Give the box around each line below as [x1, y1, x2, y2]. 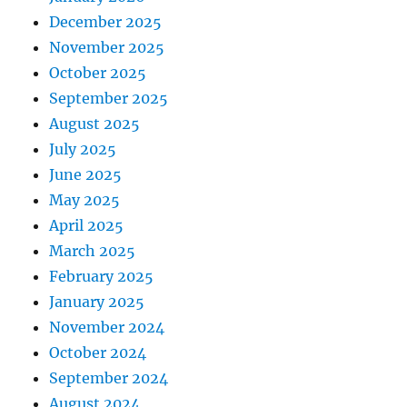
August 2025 [49, 114, 141, 134]
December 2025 [49, 13, 163, 32]
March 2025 [49, 242, 136, 261]
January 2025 [49, 293, 145, 312]
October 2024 [49, 343, 147, 362]
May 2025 [49, 191, 121, 210]
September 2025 [49, 89, 169, 108]
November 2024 [49, 318, 165, 337]
